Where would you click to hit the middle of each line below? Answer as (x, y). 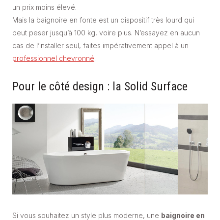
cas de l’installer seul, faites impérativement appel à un (100, 45)
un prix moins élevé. (44, 7)
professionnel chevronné (53, 58)
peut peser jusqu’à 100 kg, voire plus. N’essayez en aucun (106, 32)
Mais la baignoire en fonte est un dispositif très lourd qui (103, 20)
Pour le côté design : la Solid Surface (100, 86)
